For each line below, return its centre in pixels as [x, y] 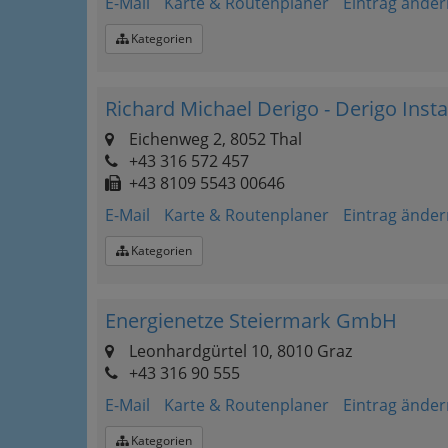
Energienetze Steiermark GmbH [251, 320]
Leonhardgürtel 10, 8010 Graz [238, 351]
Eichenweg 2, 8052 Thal [213, 139]
